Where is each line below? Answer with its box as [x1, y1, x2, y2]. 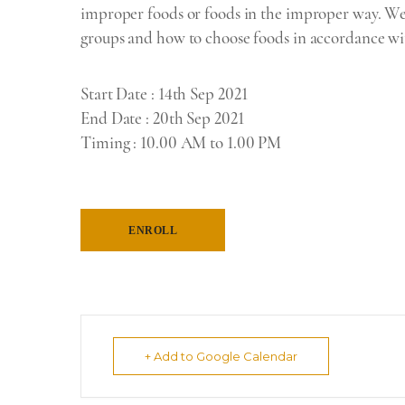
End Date [80, 108, 143, 128]
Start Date [80, 83, 147, 104]
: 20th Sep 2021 [142, 108, 244, 128]
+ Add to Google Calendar [145, 349, 297, 363]
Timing [80, 132, 130, 153]
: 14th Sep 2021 [147, 83, 248, 104]
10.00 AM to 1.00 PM [140, 132, 282, 153]
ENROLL [128, 224, 177, 236]
